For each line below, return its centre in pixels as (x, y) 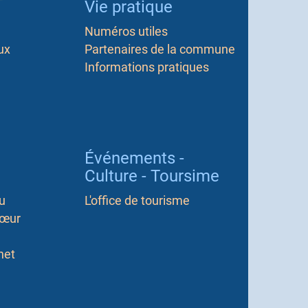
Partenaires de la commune (160, 49)
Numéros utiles (126, 32)
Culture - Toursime (152, 176)
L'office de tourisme (137, 201)
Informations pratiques (147, 67)
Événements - (135, 158)
